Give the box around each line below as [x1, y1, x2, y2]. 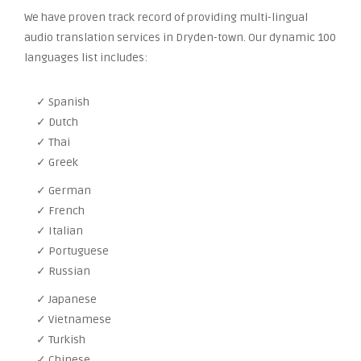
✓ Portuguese [36, 244, 109, 258]
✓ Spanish [36, 95, 89, 109]
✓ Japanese [36, 293, 97, 306]
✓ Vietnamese [36, 313, 111, 326]
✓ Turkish [36, 333, 85, 346]
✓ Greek [36, 156, 78, 169]
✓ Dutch [36, 115, 78, 129]
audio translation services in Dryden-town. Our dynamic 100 [24, 31, 336, 44]
